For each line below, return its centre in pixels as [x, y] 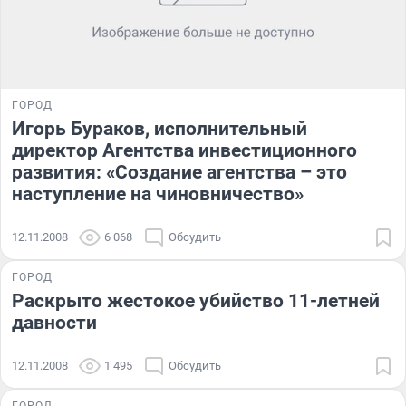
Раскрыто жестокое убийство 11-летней [196, 300]
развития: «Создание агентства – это [179, 172]
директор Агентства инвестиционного [184, 150]
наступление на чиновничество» [158, 193]
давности [54, 322]
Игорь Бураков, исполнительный [159, 128]
